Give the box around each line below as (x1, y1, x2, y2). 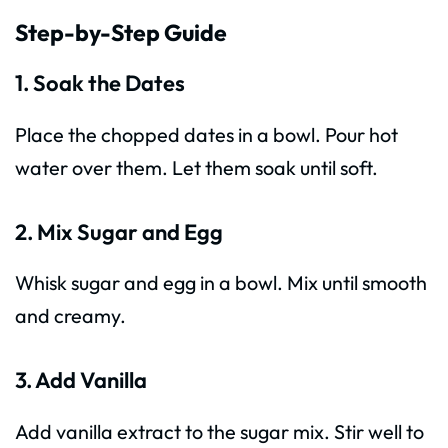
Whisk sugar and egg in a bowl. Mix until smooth (15, 270, 427, 296)
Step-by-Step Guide (15, 18, 227, 48)
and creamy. (15, 303, 126, 329)
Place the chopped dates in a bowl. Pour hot (15, 121, 398, 147)
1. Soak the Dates (15, 68, 185, 97)
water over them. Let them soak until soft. (15, 154, 378, 180)
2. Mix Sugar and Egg (15, 217, 223, 246)
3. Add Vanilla (15, 366, 147, 395)
